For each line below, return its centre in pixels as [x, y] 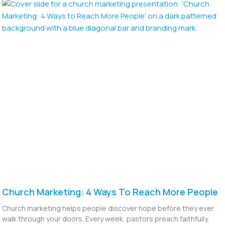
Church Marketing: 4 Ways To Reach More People [110, 192]
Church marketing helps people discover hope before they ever [108, 208]
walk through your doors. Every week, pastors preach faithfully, [106, 219]
